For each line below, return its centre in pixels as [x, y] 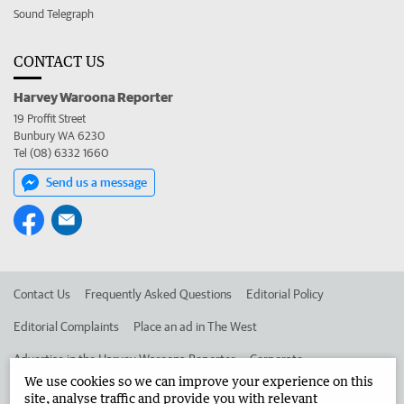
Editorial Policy [285, 294]
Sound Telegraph [54, 14]
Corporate [276, 359]
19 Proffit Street [50, 119]
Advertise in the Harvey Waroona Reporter [124, 359]
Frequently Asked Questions [158, 294]
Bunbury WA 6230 [59, 136]
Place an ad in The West [195, 327]
